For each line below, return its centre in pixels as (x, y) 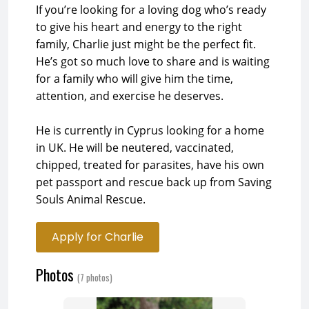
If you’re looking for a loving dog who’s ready (151, 10)
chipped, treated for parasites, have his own (150, 165)
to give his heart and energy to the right (139, 27)
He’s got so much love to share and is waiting (153, 61)
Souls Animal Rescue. (91, 199)
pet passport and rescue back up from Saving (154, 182)
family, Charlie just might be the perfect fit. (146, 44)
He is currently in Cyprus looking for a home (150, 130)
